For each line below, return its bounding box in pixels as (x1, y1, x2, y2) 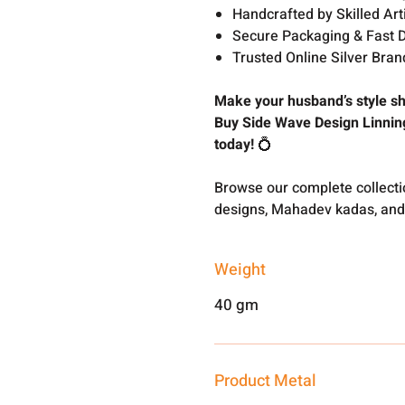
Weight (214, 258, 267, 282)
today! (214, 134, 255, 155)
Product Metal (214, 369, 317, 393)
